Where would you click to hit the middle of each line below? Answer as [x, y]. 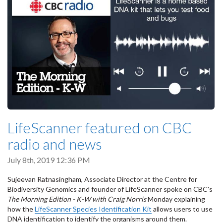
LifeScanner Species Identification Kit [93, 209]
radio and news [55, 143]
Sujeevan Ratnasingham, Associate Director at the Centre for [102, 179]
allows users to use [182, 209]
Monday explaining [176, 199]
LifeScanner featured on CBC [100, 127]
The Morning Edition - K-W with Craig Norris [77, 199]
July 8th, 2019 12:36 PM [49, 160]
